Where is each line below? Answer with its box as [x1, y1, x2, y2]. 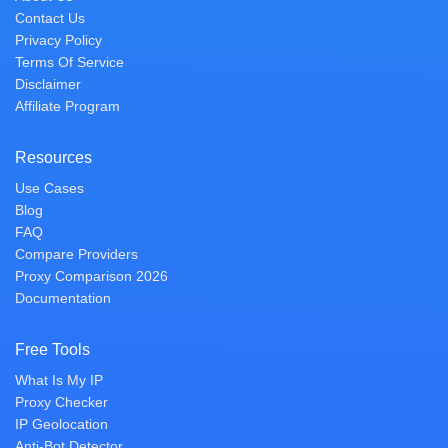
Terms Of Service [15, 54, 124, 70]
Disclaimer [15, 76, 81, 92]
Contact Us [15, 10, 85, 26]
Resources [15, 149, 92, 166]
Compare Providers [15, 246, 138, 262]
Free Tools [15, 341, 90, 358]
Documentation [15, 290, 111, 306]
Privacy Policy [15, 32, 102, 48]
